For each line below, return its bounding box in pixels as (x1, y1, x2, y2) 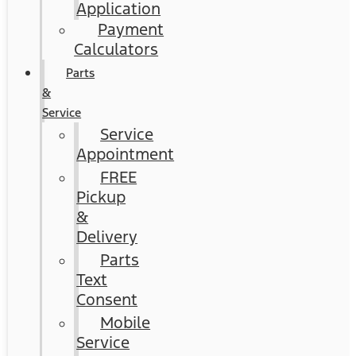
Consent (76, 289, 138, 310)
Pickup (76, 187, 126, 207)
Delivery (76, 226, 138, 247)
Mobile (100, 312, 151, 333)
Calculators (74, 39, 159, 60)
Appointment (76, 144, 175, 164)
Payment (98, 19, 164, 40)
